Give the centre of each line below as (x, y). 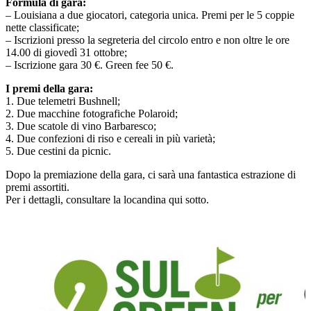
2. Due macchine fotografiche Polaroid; (92, 113)
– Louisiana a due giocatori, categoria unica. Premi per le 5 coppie (150, 15)
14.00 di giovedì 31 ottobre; (66, 52)
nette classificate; (42, 27)
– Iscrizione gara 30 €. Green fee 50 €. (90, 65)
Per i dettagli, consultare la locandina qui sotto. (107, 199)
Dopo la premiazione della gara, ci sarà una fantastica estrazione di (151, 174)
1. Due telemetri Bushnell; (63, 101)
